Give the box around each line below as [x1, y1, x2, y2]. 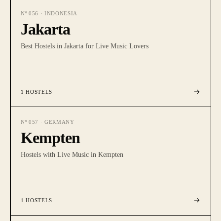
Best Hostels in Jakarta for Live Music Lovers [21, 42, 148, 50]
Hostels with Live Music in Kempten [21, 151, 123, 158]
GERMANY [44, 119, 74, 125]
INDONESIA [44, 10, 77, 16]
